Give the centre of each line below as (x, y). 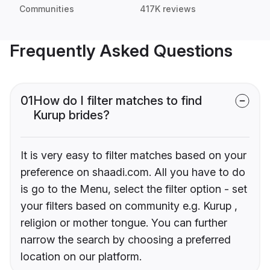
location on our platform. (81, 257)
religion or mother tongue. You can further (124, 223)
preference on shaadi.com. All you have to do (133, 172)
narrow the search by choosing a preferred (126, 240)
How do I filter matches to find (118, 101)
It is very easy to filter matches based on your (133, 155)
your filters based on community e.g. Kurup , (129, 206)
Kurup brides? (71, 115)
